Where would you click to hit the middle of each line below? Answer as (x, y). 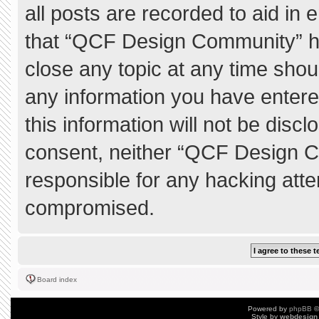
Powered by (268, 309)
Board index (57, 279)
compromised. (90, 208)
